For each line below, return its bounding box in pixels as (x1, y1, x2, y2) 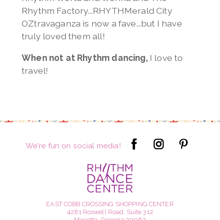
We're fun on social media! (25, 141, 123, 150)
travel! (21, 65, 49, 76)
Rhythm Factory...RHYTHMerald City (21, 5, 172, 16)
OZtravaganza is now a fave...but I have (21, 18, 182, 29)
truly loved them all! (21, 31, 107, 42)
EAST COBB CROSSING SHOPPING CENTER (46, 200, 174, 208)
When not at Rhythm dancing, (21, 53, 148, 63)
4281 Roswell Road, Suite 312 (67, 208, 153, 216)
